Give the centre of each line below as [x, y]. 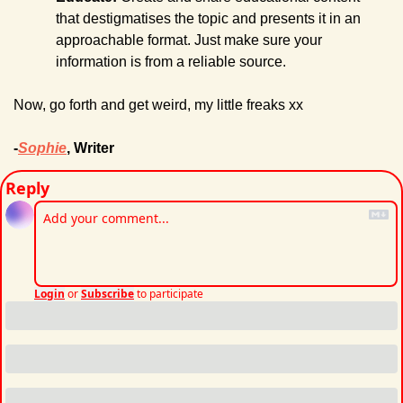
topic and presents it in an [279, 18]
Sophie [42, 148]
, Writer [90, 148]
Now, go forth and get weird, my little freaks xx [158, 104]
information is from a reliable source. [171, 61]
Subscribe [107, 293]
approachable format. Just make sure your [189, 40]
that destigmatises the [125, 18]
